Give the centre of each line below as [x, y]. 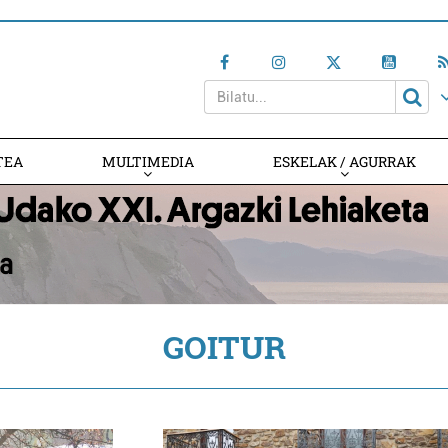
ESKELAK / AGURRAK [345, 161]
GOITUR [224, 346]
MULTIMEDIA [147, 161]
